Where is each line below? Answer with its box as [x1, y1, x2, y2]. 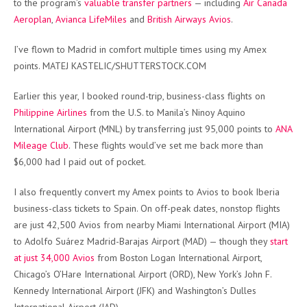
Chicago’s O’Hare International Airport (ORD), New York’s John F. [14, 268, 271, 281]
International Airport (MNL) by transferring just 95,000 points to [14, 123, 275, 136]
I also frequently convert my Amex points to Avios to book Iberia [14, 186, 280, 199]
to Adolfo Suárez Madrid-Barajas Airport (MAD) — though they [14, 235, 270, 248]
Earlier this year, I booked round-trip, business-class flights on [14, 90, 265, 103]
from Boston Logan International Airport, [95, 251, 262, 265]
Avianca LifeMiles [56, 13, 127, 26]
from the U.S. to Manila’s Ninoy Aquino [87, 106, 245, 119]
